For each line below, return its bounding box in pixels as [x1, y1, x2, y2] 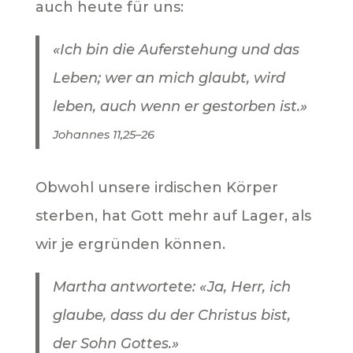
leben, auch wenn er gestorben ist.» [53, 97, 308, 115]
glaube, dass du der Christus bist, [53, 307, 292, 325]
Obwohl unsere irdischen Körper [35, 179, 278, 197]
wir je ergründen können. [35, 236, 225, 254]
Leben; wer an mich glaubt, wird [53, 69, 286, 87]
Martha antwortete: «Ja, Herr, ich [53, 278, 292, 296]
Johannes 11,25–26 [53, 127, 155, 142]
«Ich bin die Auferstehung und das [53, 40, 300, 58]
